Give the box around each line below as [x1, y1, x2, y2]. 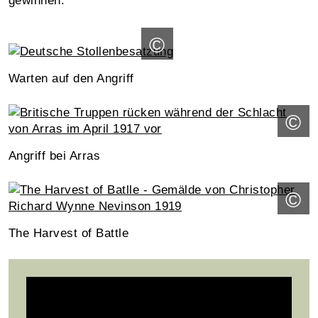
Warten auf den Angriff [9, 71, 134, 85]
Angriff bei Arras [9, 148, 101, 163]
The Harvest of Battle [9, 226, 129, 240]
